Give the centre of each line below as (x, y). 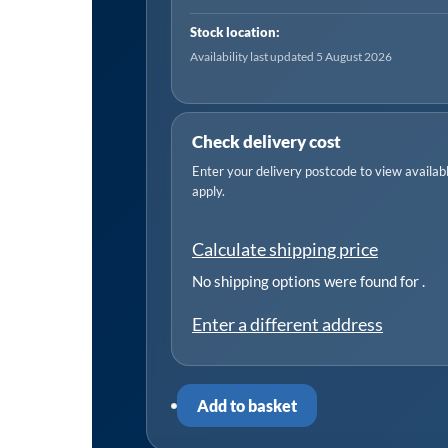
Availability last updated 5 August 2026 (291, 57)
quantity (202, 97)
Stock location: (235, 33)
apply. (208, 191)
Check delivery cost (266, 142)
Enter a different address (287, 324)
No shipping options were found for (307, 281)
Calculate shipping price (285, 249)
